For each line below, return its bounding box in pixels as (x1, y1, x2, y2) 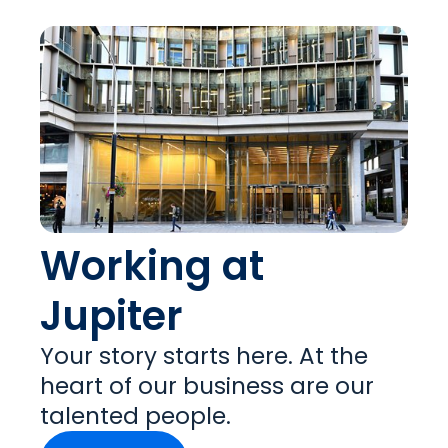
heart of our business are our (40, 370, 374, 402)
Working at (40, 238, 264, 294)
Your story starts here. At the (40, 340, 368, 372)
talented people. (40, 400, 231, 432)
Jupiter (40, 288, 183, 344)
